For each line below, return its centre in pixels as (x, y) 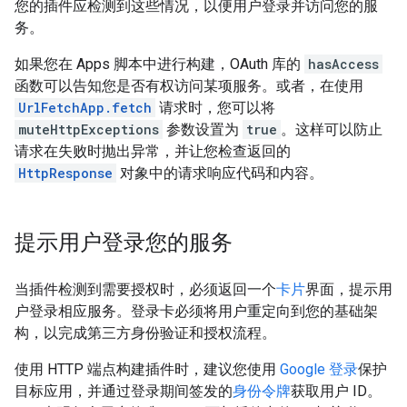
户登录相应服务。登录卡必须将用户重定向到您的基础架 (196, 311)
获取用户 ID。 (336, 391)
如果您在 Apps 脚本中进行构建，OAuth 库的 (159, 64)
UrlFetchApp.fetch (85, 107)
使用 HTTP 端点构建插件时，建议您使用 (147, 369)
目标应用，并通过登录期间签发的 (124, 391)
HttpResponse (65, 173)
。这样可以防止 (332, 129)
